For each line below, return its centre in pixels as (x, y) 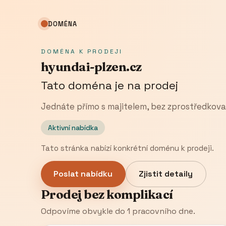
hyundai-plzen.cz (91, 67)
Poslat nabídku (83, 174)
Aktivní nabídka (73, 128)
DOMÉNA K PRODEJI (81, 52)
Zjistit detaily (166, 174)
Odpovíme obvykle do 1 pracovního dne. (118, 211)
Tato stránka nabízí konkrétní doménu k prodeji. (127, 148)
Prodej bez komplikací (107, 194)
